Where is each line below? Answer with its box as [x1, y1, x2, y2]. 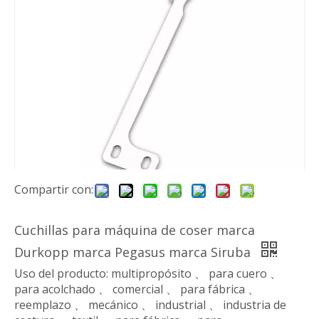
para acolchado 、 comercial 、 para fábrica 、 [14, 281, 259, 297]
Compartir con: [14, 182, 93, 197]
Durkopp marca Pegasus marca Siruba [14, 244, 254, 261]
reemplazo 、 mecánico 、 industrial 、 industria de [14, 297, 286, 313]
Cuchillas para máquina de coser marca [14, 221, 255, 239]
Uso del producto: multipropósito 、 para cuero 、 [14, 266, 281, 281]
